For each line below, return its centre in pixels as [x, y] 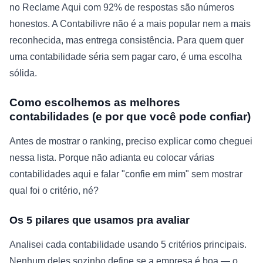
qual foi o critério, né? [54, 191]
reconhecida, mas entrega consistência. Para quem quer [127, 41]
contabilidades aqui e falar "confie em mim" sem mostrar [126, 174]
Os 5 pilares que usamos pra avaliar [100, 220]
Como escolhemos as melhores [95, 103]
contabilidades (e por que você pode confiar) [130, 117]
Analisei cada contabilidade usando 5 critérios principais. [128, 245]
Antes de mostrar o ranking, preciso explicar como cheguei [131, 141]
